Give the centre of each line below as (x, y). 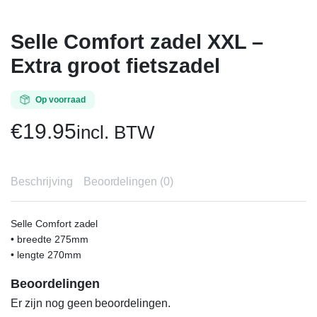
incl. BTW (115, 132)
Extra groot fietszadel (115, 66)
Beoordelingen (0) (128, 181)
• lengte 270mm (46, 255)
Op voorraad (60, 100)
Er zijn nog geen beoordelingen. (91, 303)
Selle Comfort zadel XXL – (137, 42)
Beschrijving (42, 181)
